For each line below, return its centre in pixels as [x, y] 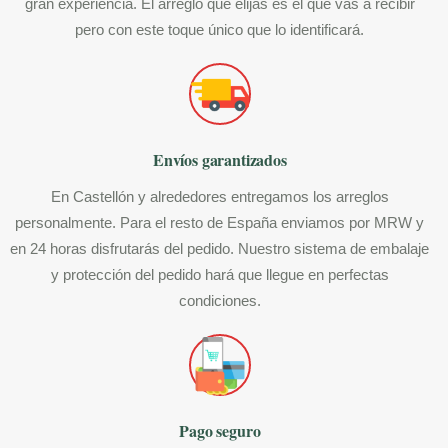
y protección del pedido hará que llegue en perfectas [219, 275]
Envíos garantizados [219, 160]
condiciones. [219, 301]
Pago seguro [220, 431]
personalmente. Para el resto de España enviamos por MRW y [220, 223]
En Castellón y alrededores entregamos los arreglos [219, 197]
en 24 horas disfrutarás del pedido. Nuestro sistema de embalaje [220, 249]
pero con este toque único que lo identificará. [220, 30]
